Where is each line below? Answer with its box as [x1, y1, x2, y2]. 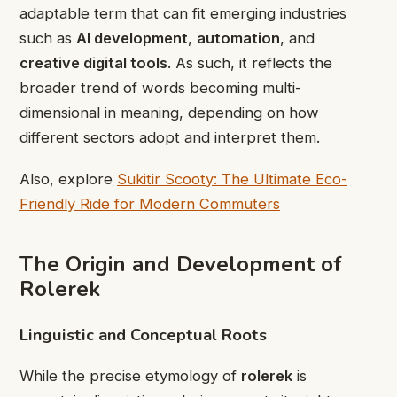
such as [19, 29, 76, 48]
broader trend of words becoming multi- [19, 79, 301, 97]
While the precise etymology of [19, 366, 241, 385]
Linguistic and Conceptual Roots [19, 323, 267, 346]
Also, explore [19, 169, 117, 188]
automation [197, 29, 280, 48]
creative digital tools [19, 54, 167, 73]
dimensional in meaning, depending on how [19, 104, 319, 122]
